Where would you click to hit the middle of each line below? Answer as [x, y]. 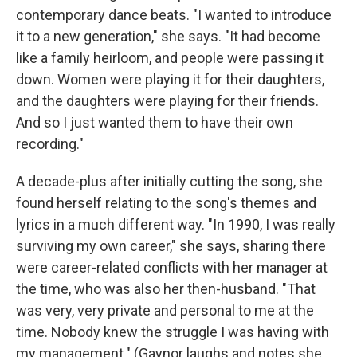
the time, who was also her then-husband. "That [166, 289]
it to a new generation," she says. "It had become [168, 36]
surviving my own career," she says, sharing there [171, 246]
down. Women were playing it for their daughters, [170, 79]
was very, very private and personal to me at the [165, 310]
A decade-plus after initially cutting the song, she [169, 181]
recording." [50, 144]
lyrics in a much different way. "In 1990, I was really [176, 224]
